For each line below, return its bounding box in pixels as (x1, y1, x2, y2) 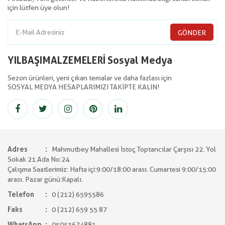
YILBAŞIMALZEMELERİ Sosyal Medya (8, 54, 172, 66)
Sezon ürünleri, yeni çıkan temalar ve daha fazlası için (8, 74, 172, 82)
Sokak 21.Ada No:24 (8, 155, 69, 163)
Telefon (8, 190, 34, 198)
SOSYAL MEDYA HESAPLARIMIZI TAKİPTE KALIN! (8, 83, 159, 91)
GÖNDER (178, 29, 206, 37)
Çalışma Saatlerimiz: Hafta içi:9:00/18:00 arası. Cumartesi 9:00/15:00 (8, 165, 216, 173)
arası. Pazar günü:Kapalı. (8, 175, 83, 183)
